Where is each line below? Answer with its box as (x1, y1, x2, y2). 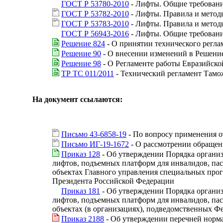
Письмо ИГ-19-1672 (61, 139, 129, 148)
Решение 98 (61, 59, 101, 68)
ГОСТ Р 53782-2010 (61, 9, 129, 18)
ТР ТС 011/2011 (61, 69, 114, 78)
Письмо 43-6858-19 (61, 129, 126, 138)
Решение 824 (61, 39, 105, 48)
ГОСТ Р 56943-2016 (61, 29, 129, 38)
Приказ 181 (61, 186, 100, 195)
